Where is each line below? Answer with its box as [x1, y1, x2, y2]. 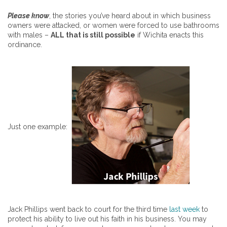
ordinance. [8, 41, 42, 49]
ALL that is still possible [51, 31, 135, 40]
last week [169, 205, 200, 214]
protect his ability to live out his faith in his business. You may [8, 215, 207, 223]
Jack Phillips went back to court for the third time [8, 205, 169, 214]
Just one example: [8, 122, 67, 131]
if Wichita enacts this [135, 31, 204, 40]
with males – [8, 31, 51, 40]
